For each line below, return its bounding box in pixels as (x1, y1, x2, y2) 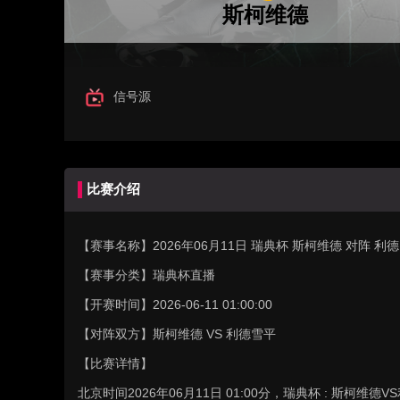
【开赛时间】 (78, 297, 153, 312)
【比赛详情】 (78, 356, 153, 371)
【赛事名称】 (78, 238, 153, 253)
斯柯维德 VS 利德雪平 (153, 327, 276, 341)
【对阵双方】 (78, 327, 153, 341)
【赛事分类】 (78, 268, 153, 282)
